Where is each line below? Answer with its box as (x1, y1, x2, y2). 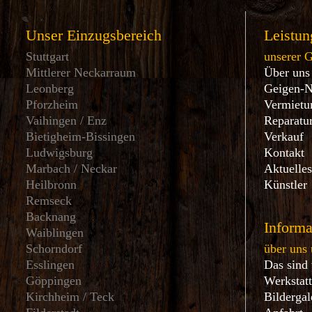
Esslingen (26, 258, 75, 272)
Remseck (26, 194, 72, 208)
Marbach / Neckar (26, 162, 117, 175)
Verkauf (264, 130, 304, 143)
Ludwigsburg (26, 146, 93, 159)
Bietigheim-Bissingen (26, 130, 135, 143)
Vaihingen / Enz (26, 114, 107, 127)
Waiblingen (26, 226, 84, 240)
